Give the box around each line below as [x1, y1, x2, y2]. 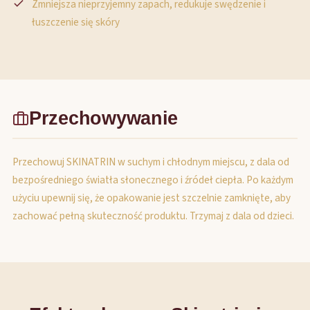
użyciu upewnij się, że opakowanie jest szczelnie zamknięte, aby [12, 190, 291, 206]
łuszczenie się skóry [32, 15, 120, 30]
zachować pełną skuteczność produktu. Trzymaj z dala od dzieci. [12, 208, 294, 224]
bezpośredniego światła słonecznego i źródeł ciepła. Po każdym [12, 172, 293, 188]
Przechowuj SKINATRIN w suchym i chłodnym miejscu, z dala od [12, 154, 289, 170]
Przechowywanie [29, 107, 179, 129]
